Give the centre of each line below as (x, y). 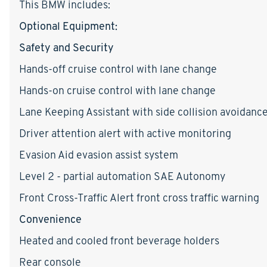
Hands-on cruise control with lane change (117, 90)
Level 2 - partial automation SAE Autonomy (122, 176)
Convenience (50, 219)
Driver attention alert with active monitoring (125, 133)
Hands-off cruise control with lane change (118, 69)
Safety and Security (66, 47)
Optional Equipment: (68, 26)
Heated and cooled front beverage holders (119, 240)
